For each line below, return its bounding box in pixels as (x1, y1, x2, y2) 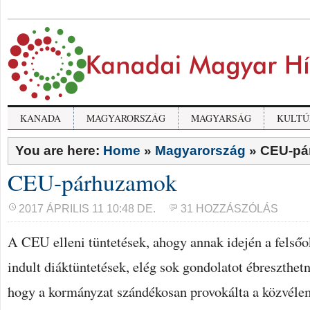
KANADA (20, 111, 61, 125)
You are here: (15, 143, 103, 158)
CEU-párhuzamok (8, 167, 177, 197)
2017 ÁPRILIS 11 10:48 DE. (19, 203, 156, 215)
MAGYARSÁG (191, 111, 251, 125)
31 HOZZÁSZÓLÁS (181, 203, 278, 215)
